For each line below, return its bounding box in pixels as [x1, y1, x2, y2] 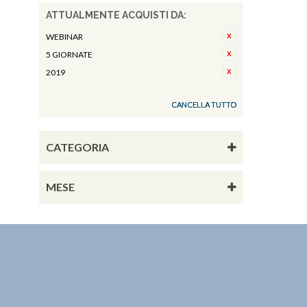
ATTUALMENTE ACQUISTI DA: [46, 10, 186, 21]
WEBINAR [46, 32, 83, 42]
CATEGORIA [46, 140, 109, 153]
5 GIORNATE [46, 49, 93, 60]
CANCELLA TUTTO [171, 100, 236, 109]
